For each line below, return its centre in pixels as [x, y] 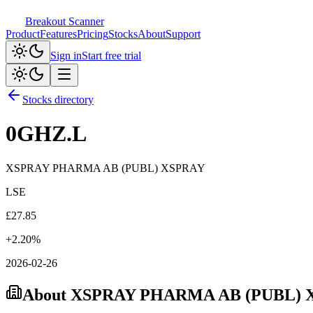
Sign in [66, 56]
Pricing [93, 34]
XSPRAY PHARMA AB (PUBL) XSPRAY [105, 168]
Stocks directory [58, 100]
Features [58, 34]
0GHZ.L [46, 134]
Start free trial [111, 56]
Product [23, 34]
